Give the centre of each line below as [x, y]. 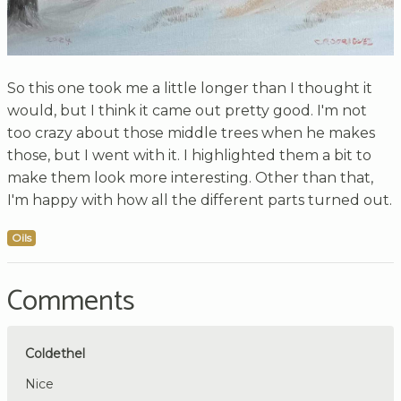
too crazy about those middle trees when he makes [191, 132]
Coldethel [55, 353]
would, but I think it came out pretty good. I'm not [187, 110]
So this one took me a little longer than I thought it [190, 88]
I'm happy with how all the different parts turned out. [200, 200]
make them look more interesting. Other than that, [190, 177]
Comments [71, 301]
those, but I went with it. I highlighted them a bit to [189, 155]
